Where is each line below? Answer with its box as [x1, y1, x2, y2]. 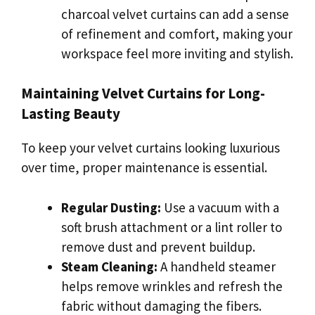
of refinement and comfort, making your [61, 25, 292, 42]
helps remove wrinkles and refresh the [61, 277, 283, 295]
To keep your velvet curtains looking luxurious [21, 139, 280, 157]
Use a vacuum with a [161, 198, 279, 216]
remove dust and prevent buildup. [61, 238, 255, 255]
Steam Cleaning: [61, 257, 157, 275]
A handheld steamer [157, 257, 276, 275]
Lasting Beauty [21, 104, 120, 124]
